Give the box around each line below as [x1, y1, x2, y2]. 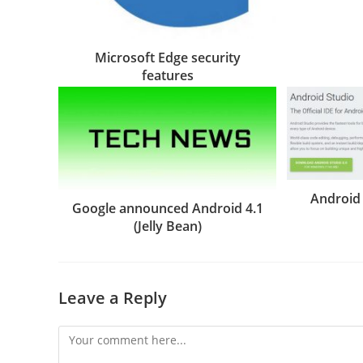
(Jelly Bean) [133, 217, 202, 236]
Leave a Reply [58, 287, 167, 310]
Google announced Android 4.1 [71, 199, 263, 218]
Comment [58, 327, 110, 344]
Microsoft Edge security [94, 48, 241, 66]
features [141, 66, 194, 84]
